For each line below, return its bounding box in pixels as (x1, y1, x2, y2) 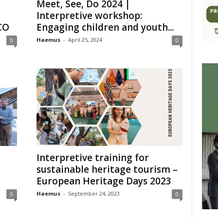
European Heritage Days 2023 (36, 175, 171, 187)
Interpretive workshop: (36, 9, 142, 22)
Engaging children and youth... (36, 21, 174, 34)
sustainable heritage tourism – (36, 163, 178, 176)
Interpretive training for (36, 151, 149, 164)
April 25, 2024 (68, 36, 102, 43)
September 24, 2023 (68, 190, 120, 197)
